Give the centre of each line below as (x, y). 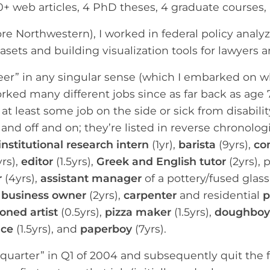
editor (37, 161)
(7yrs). (149, 228)
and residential (220, 195)
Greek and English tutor (161, 161)
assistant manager (91, 178)
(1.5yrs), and (47, 228)
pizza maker (138, 212)
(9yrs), (235, 144)
